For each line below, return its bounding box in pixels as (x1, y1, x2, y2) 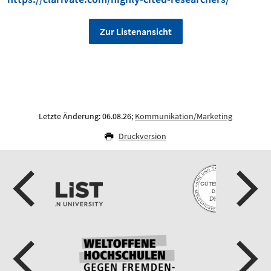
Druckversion (119, 130, 166, 142)
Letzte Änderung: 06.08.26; (39, 110, 135, 122)
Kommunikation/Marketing (135, 110, 232, 122)
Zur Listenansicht (99, 25, 172, 38)
